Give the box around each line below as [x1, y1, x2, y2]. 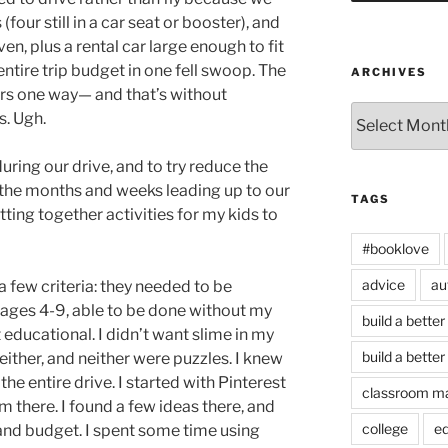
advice [361, 275, 405, 293]
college [361, 419, 408, 437]
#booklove [361, 239, 429, 257]
